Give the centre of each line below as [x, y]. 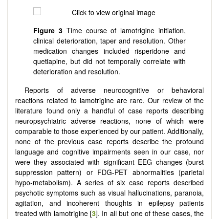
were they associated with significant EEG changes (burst [109, 162]
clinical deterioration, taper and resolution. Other [109, 41]
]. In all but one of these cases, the [150, 213]
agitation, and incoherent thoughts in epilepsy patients [109, 203]
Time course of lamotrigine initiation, [124, 31]
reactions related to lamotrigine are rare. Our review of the [109, 100]
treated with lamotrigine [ [54, 213]
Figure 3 [48, 31]
